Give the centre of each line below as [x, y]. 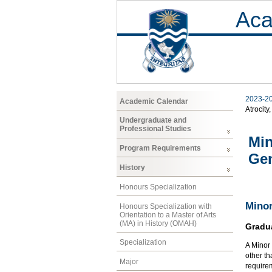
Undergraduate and [153, 121]
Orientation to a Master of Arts [168, 215]
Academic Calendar [154, 101]
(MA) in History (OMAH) [158, 223]
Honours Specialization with [166, 206]
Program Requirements [160, 148]
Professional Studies [155, 129]
